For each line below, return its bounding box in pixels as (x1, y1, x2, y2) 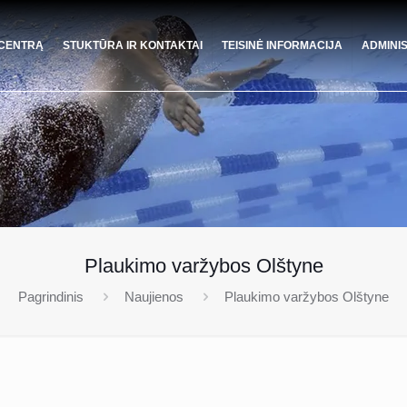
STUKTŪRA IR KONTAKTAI (63, 39, 203, 52)
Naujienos (124, 289, 184, 304)
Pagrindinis (18, 289, 84, 304)
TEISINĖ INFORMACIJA (222, 39, 342, 52)
